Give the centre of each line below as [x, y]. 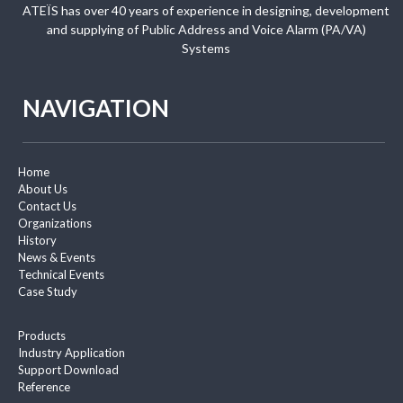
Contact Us [47, 206]
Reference [44, 387]
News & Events [57, 258]
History [37, 241]
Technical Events [61, 275]
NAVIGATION [96, 108]
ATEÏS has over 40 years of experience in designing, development [206, 11]
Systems [206, 49]
